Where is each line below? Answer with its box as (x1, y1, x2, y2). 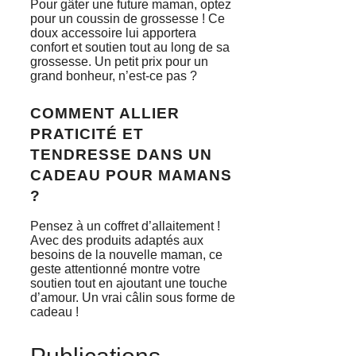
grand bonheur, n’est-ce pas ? (30, 68, 197, 83)
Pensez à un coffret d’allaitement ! (30, 219, 220, 233)
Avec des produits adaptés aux (30, 233, 203, 247)
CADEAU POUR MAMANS (30, 166, 232, 184)
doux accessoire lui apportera (30, 25, 196, 40)
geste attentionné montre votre (30, 261, 200, 276)
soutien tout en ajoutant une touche (30, 276, 227, 290)
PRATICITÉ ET (30, 125, 144, 142)
